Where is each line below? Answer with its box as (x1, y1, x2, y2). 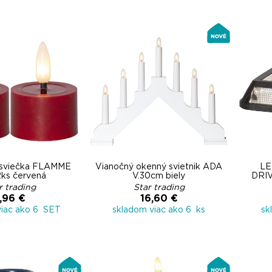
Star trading (133, 183, 185, 192)
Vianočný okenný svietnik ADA (95, 163, 222, 171)
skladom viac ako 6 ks (112, 206, 205, 214)
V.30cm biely (132, 172, 185, 180)
